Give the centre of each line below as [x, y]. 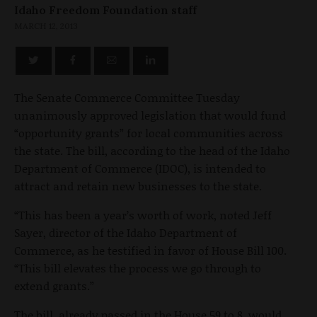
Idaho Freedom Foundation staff [105, 10]
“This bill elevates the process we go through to [138, 267]
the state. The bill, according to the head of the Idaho [152, 150]
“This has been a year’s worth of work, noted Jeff [143, 214]
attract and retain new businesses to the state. [138, 185]
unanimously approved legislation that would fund [150, 115]
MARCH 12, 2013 [46, 26]
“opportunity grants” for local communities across [149, 132]
